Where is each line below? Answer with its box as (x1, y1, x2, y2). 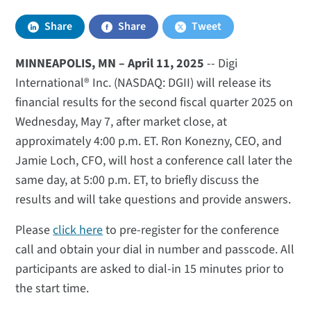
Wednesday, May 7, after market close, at (15, 113, 228, 131)
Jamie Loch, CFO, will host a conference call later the (15, 152, 293, 170)
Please (15, 221, 53, 239)
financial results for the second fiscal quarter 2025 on (15, 94, 294, 112)
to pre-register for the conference (103, 221, 280, 239)
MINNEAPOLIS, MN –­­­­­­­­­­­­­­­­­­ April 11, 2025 (15, 55, 205, 73)
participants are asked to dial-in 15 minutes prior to (15, 260, 285, 278)
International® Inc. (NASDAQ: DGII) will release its (15, 74, 272, 92)
